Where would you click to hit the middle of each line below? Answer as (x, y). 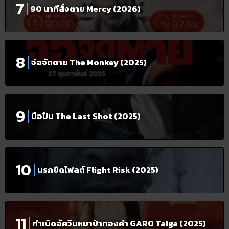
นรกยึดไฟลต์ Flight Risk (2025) (98, 170)
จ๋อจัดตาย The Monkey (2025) (89, 63)
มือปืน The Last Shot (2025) (86, 116)
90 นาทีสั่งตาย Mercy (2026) (85, 9)
